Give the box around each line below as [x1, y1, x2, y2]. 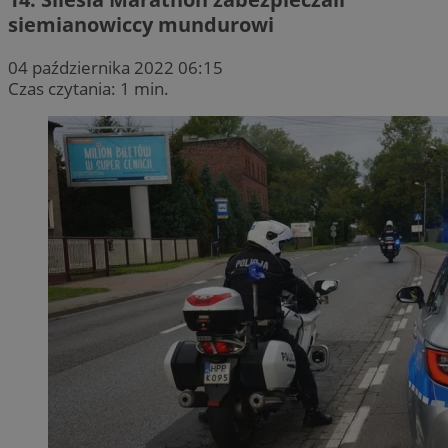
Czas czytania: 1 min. [8, 76, 169, 100]
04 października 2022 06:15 [8, 55, 223, 79]
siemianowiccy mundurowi [8, 10, 274, 38]
